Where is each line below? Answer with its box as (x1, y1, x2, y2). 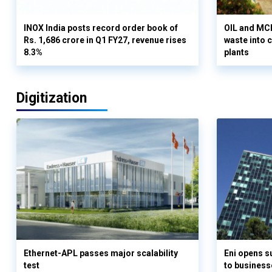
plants (224, 47, 249, 58)
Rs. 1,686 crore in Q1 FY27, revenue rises (24, 35, 186, 46)
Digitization (16, 90, 87, 107)
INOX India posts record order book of (24, 23, 178, 33)
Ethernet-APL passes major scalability (24, 248, 178, 259)
